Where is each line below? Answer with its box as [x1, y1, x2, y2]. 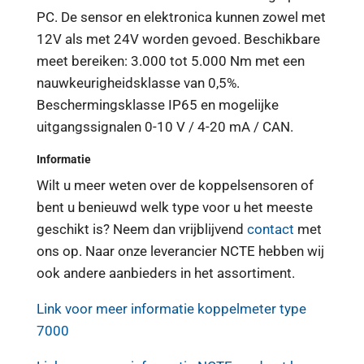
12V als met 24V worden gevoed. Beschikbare [36, 30, 320, 47]
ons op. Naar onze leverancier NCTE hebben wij [36, 242, 324, 259]
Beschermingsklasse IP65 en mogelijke [36, 96, 279, 113]
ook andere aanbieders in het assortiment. [36, 264, 295, 281]
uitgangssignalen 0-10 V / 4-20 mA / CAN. [36, 118, 293, 135]
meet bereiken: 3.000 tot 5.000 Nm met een [36, 52, 305, 69]
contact [246, 220, 294, 237]
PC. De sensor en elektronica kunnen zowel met [36, 8, 326, 25]
